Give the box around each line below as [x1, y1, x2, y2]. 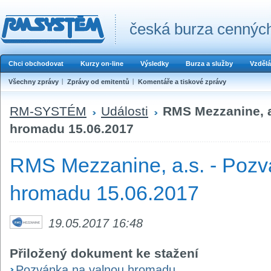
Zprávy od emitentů [67, 78, 129, 85]
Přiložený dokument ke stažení [10, 246, 198, 260]
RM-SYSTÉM [10, 103, 87, 118]
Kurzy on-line [80, 60, 123, 67]
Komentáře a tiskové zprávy [138, 78, 226, 85]
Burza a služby [186, 60, 233, 67]
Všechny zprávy [8, 78, 59, 85]
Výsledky [140, 60, 169, 67]
